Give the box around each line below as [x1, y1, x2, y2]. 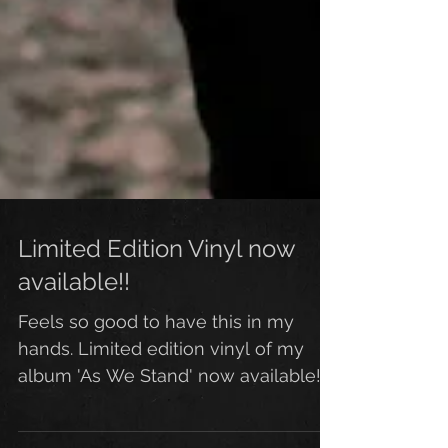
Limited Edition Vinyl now [18, 262, 295, 291]
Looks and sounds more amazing [18, 420, 301, 441]
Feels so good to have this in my [18, 339, 294, 360]
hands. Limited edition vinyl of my [18, 366, 304, 387]
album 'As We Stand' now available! [18, 393, 321, 414]
